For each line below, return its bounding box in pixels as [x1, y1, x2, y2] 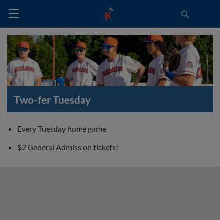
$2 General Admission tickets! [17, 142, 118, 152]
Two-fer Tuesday [14, 93, 91, 106]
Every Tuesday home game [17, 124, 106, 133]
